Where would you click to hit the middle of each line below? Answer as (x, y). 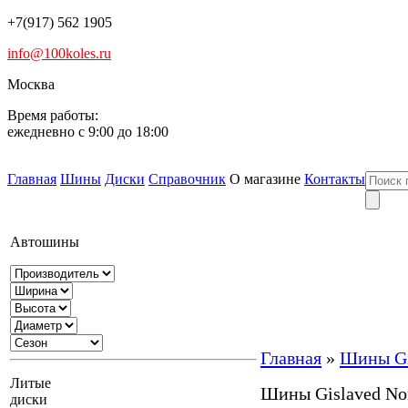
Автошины (45, 242)
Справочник (187, 179)
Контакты (335, 179)
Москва (31, 84)
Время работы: (53, 115)
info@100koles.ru (59, 53)
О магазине (265, 179)
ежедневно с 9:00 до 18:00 (88, 132)
